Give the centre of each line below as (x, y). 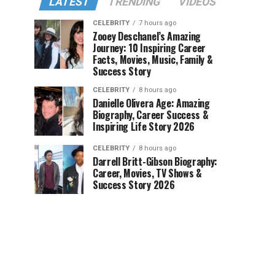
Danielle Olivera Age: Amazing (151, 103)
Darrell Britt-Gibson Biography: (155, 161)
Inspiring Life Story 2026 (144, 126)
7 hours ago (157, 23)
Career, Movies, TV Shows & (147, 173)
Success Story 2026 (134, 185)
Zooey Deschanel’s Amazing (147, 36)
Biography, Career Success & (151, 115)
